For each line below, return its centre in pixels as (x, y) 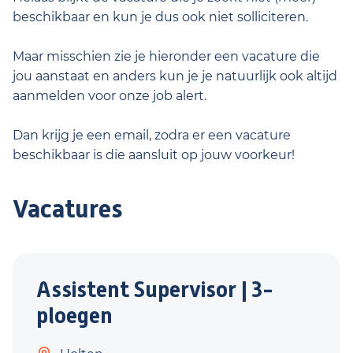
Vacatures (68, 209)
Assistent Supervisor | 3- (155, 290)
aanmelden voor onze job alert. (110, 96)
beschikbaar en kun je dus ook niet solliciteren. (160, 17)
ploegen (74, 316)
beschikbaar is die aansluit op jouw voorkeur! (154, 155)
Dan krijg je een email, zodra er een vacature (152, 135)
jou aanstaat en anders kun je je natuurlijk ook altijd (175, 76)
